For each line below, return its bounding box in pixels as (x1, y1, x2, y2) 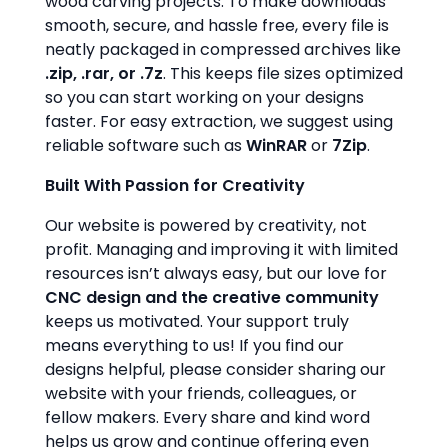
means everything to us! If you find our (45, 334, 344, 357)
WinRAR (246, 134, 307, 157)
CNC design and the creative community (45, 286, 379, 309)
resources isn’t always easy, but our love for (45, 262, 387, 285)
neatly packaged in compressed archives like (45, 38, 401, 61)
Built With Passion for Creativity (45, 174, 305, 197)
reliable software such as (45, 134, 246, 157)
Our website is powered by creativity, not (45, 214, 367, 237)
